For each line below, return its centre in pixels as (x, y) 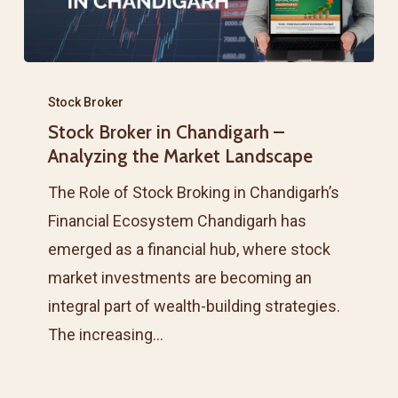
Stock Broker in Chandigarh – (167, 131)
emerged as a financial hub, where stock (190, 249)
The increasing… (106, 334)
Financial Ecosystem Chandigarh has (178, 220)
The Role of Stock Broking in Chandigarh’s (194, 192)
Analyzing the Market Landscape (181, 155)
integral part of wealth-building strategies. (195, 306)
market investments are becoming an (180, 277)
